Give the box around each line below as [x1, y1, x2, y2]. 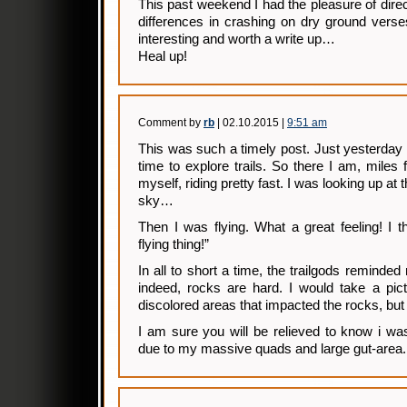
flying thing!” [138, 237, 209, 252]
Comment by [138, 116, 203, 129]
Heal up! [138, 49, 187, 64]
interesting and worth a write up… [138, 32, 335, 46]
